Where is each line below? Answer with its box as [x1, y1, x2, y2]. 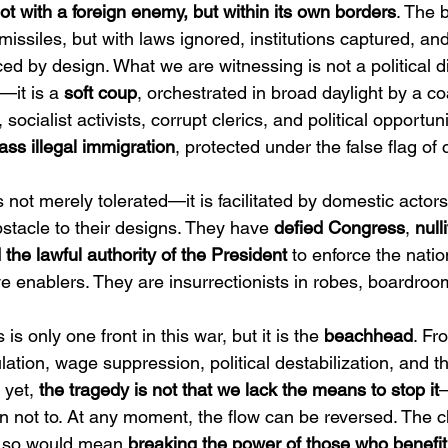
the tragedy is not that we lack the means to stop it [39, 379, 439, 400]
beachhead [324, 325, 413, 346]
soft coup [64, 82, 137, 103]
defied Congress [274, 217, 405, 238]
